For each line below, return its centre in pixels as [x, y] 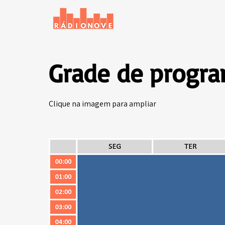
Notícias [200, 24]
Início [160, 24]
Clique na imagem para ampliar [102, 104]
